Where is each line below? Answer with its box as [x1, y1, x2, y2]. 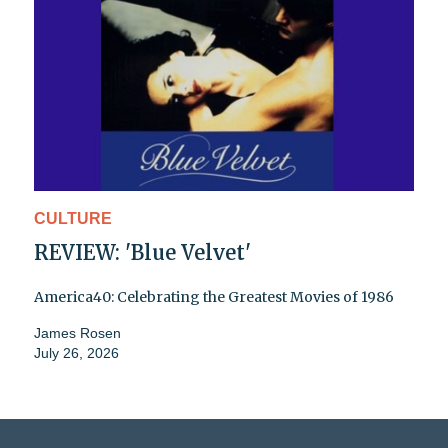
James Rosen [34, 324, 121, 341]
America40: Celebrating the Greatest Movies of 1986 [34, 287, 394, 306]
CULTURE [34, 209, 112, 227]
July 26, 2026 [34, 344, 119, 361]
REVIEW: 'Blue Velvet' [34, 239, 251, 265]
